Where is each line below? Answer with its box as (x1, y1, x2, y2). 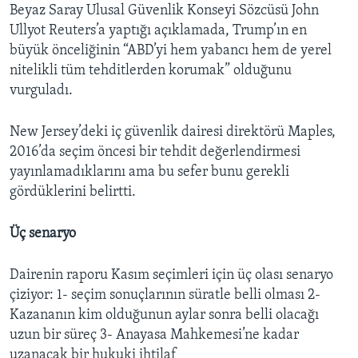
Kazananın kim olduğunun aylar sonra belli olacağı (10, 308, 319, 324)
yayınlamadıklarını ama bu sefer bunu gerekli (10, 165, 289, 181)
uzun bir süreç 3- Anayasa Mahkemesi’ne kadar (10, 328, 299, 344)
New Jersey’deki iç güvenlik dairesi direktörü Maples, (10, 125, 336, 141)
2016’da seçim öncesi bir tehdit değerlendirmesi (10, 145, 300, 161)
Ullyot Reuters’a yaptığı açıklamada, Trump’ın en (10, 23, 307, 39)
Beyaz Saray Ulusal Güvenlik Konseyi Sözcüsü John (10, 3, 319, 19)
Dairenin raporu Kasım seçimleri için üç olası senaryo (10, 268, 333, 284)
